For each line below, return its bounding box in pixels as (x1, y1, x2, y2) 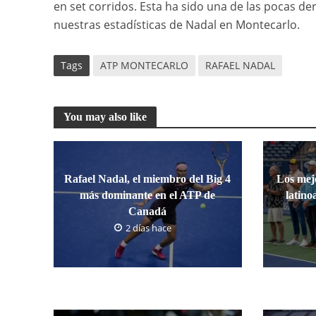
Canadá (128, 205, 167, 218)
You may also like (63, 111, 147, 123)
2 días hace (125, 221, 171, 235)
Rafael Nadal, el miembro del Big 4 (64, 173, 231, 186)
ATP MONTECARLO (99, 59, 188, 73)
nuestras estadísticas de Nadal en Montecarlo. (53, 17, 300, 33)
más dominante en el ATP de (80, 189, 216, 202)
